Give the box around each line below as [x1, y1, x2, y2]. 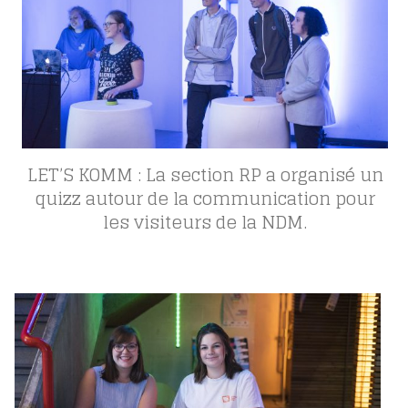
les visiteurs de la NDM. [103, 207, 308, 239]
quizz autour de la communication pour [35, 183, 375, 215]
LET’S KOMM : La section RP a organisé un [26, 159, 383, 191]
